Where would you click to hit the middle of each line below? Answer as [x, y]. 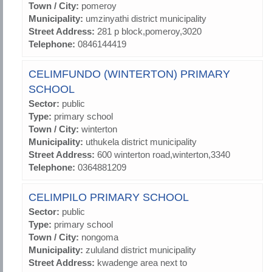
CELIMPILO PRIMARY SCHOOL [109, 198]
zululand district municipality [141, 250]
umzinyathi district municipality [146, 19]
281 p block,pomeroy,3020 [149, 32]
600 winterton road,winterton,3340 [164, 155]
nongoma [100, 237]
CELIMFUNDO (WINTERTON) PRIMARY [129, 74]
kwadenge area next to [142, 263]
